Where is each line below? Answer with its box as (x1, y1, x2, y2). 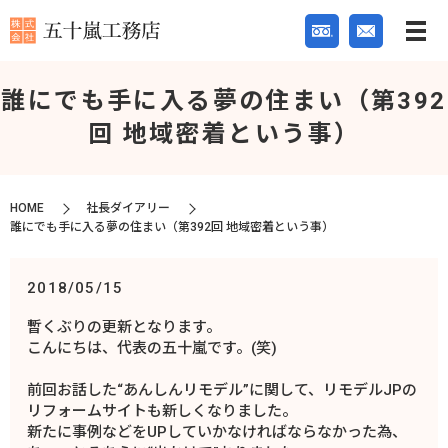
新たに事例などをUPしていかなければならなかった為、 (27, 423, 408, 442)
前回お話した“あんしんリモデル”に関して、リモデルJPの (27, 381, 418, 400)
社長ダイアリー (86, 201, 170, 215)
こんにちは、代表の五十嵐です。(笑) (27, 339, 278, 358)
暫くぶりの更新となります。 (27, 318, 222, 337)
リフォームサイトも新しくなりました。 (27, 402, 298, 421)
